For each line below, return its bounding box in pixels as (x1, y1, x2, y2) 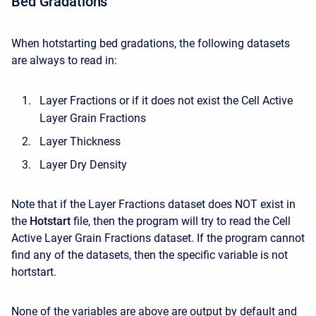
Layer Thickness (39, 135, 121, 149)
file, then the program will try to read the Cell (73, 214, 291, 229)
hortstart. (11, 265, 59, 279)
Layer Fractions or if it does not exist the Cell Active (39, 94, 293, 108)
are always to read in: (11, 54, 117, 68)
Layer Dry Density (39, 158, 127, 172)
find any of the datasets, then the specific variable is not (11, 248, 288, 262)
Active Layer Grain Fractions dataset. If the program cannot (11, 231, 305, 245)
